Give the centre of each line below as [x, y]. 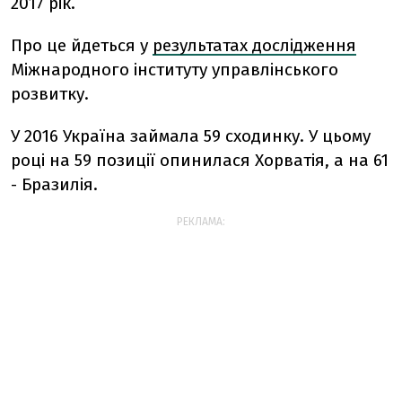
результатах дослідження [254, 45]
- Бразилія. [54, 184]
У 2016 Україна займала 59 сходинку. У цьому [191, 136]
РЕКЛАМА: [201, 222]
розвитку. [50, 94]
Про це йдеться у [82, 45]
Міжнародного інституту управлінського [175, 70]
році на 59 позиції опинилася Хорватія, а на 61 [200, 160]
